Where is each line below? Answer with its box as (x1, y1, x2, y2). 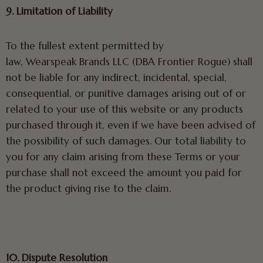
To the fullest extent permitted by (6, 39, 164, 52)
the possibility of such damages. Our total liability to (6, 134, 246, 147)
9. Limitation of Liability (6, 5, 113, 18)
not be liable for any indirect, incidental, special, (6, 71, 227, 84)
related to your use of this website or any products (6, 103, 243, 116)
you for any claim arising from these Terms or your (6, 150, 240, 163)
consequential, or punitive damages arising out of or (6, 87, 246, 100)
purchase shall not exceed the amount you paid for (6, 166, 242, 179)
